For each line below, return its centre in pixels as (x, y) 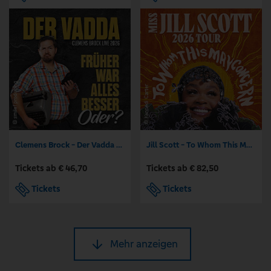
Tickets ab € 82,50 (182, 168)
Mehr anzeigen (144, 243)
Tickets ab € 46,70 (51, 168)
